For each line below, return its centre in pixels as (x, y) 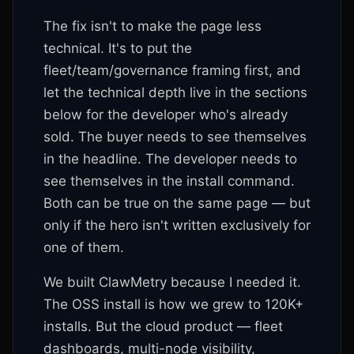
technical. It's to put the (118, 48)
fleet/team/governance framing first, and (172, 70)
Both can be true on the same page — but (177, 203)
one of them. (84, 247)
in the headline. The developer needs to (170, 159)
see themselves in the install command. (169, 181)
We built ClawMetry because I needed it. (172, 282)
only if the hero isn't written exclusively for (177, 225)
